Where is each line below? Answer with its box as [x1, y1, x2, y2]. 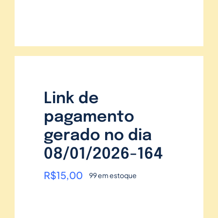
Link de [44, 91, 99, 107]
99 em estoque [89, 170, 137, 180]
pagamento [44, 109, 134, 126]
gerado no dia [44, 128, 152, 144]
